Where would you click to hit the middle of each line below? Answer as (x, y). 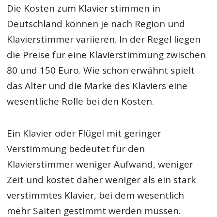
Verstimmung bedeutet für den (76, 149)
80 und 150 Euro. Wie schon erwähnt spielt (101, 70)
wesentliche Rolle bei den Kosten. (81, 101)
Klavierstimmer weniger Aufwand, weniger (100, 164)
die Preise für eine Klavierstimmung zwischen (107, 55)
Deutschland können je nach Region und (96, 24)
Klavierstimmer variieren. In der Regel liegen (104, 39)
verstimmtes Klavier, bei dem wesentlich (96, 195)
